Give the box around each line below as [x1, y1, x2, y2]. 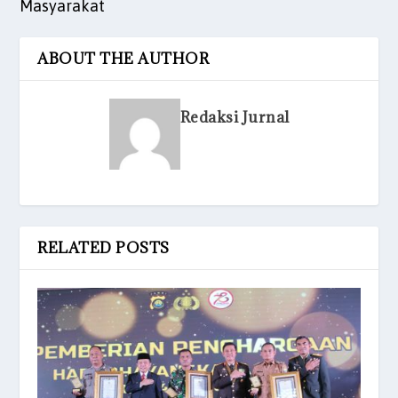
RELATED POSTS [37, 238, 170, 259]
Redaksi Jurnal [179, 107, 290, 128]
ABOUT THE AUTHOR [37, 49, 210, 69]
